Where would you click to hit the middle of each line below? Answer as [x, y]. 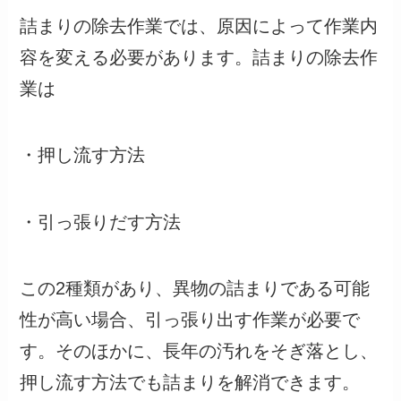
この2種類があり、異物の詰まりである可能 [195, 288]
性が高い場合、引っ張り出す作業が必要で [190, 319]
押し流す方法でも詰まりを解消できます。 [190, 382]
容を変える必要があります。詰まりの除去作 [199, 57]
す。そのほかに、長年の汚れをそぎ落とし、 [199, 350]
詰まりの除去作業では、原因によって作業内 [199, 26]
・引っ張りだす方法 [101, 222]
